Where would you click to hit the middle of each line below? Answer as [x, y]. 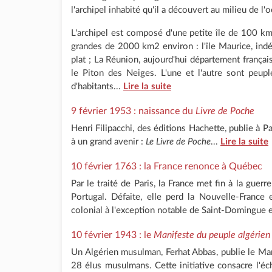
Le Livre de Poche [178, 141]
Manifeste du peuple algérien [211, 235]
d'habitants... [97, 86]
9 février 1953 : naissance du [133, 111]
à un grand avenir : [108, 141]
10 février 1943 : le [111, 235]
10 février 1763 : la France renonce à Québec [167, 166]
